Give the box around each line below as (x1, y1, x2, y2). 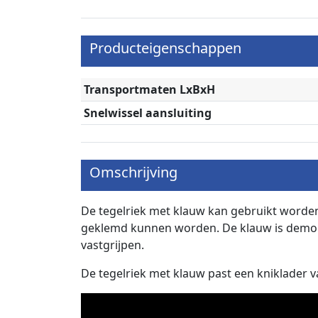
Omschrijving (89, 163, 177, 182)
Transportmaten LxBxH (84, 82, 215, 97)
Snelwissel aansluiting (84, 105, 212, 121)
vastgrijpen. (81, 237, 144, 253)
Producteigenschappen (89, 38, 241, 57)
